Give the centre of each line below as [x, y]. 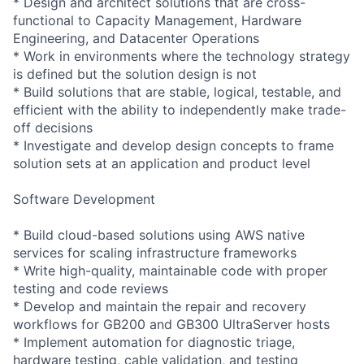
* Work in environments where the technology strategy [182, 56]
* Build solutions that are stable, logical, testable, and [177, 91]
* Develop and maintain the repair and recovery [160, 306]
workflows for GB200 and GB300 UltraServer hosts [171, 324]
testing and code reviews [91, 288]
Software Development [84, 199]
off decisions [53, 127]
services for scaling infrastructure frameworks [155, 252]
